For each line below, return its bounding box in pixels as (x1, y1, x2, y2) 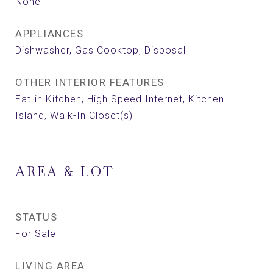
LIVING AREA (15, 260, 85, 272)
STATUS (15, 211, 57, 223)
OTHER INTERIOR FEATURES (15, 76, 165, 88)
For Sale (15, 228, 56, 239)
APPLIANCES (15, 27, 83, 40)
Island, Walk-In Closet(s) (15, 110, 133, 121)
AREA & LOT (15, 163, 115, 180)
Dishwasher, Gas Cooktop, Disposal (15, 44, 186, 56)
